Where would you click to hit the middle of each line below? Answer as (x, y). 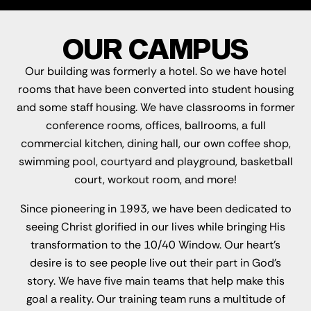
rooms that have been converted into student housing (155, 90)
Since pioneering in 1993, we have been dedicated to (155, 209)
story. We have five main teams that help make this (155, 281)
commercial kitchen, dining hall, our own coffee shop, (155, 144)
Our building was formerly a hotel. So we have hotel (155, 72)
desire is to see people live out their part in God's (155, 263)
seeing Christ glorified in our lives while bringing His (155, 227)
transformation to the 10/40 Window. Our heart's (155, 245)
